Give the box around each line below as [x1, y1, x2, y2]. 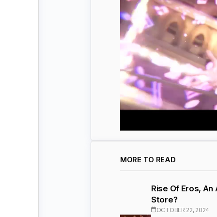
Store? [151, 194, 178, 204]
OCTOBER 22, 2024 [156, 206, 209, 214]
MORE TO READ [120, 155, 176, 164]
